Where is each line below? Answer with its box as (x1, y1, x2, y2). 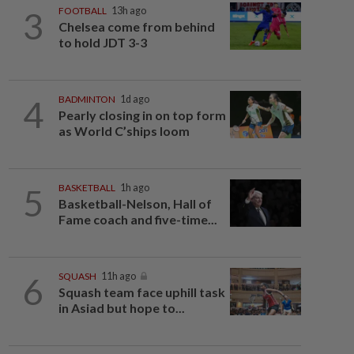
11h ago (100, 270, 136, 282)
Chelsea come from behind (58, 19, 215, 34)
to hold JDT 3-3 (58, 35, 147, 50)
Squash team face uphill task (58, 284, 225, 299)
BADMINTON (58, 93, 115, 105)
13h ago (111, 5, 146, 17)
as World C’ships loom (58, 123, 190, 138)
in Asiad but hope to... (58, 300, 185, 315)
